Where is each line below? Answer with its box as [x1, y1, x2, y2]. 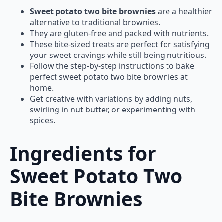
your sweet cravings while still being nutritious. [30, 49, 206, 60]
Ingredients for [10, 139, 156, 166]
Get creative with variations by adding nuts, [30, 93, 192, 104]
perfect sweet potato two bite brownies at [30, 71, 188, 82]
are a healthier [156, 5, 212, 17]
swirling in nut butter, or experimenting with [30, 104, 195, 115]
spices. [30, 114, 55, 126]
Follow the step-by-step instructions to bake [30, 60, 194, 71]
